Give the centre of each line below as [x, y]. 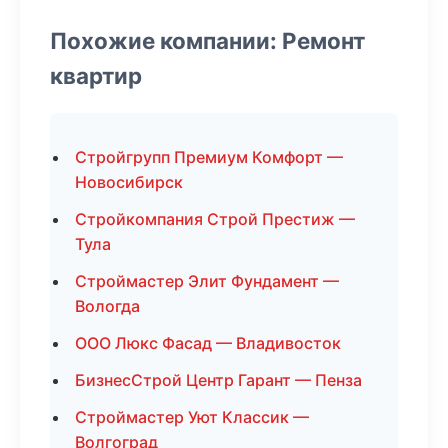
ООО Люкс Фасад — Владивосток [208, 343]
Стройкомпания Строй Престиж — [215, 219]
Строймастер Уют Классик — [192, 417]
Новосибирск [129, 182]
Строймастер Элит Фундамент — [207, 281]
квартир [96, 75]
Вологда [107, 306]
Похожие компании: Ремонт [207, 40]
